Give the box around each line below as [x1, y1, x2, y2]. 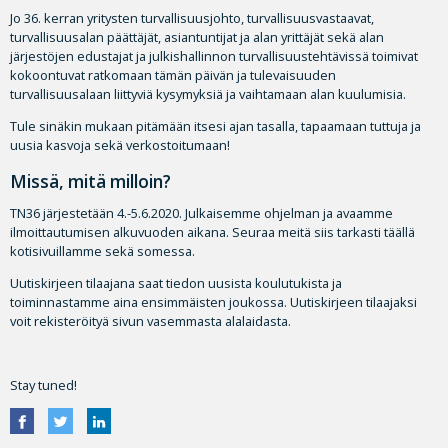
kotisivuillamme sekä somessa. [10, 242, 195, 261]
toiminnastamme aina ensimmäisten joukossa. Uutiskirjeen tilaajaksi [10, 293, 417, 312]
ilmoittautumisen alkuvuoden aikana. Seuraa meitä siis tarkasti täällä [10, 223, 415, 242]
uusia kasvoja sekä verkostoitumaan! [10, 135, 230, 154]
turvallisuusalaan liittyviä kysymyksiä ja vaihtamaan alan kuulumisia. [10, 85, 406, 103]
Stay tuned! [10, 376, 77, 395]
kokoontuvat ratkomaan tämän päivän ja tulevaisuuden [10, 66, 336, 84]
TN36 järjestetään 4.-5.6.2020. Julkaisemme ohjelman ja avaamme [10, 204, 393, 223]
